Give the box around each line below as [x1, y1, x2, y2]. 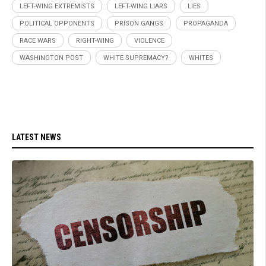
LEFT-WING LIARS [115, 2, 167, 11]
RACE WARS [20, 37, 56, 45]
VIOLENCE [134, 37, 164, 45]
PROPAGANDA [183, 20, 228, 28]
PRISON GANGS [115, 20, 163, 28]
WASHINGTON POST [20, 54, 83, 62]
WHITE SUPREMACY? [103, 54, 169, 62]
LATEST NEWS [12, 132, 61, 142]
